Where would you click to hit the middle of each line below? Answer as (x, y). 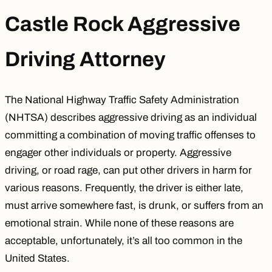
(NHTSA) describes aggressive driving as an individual (131, 117)
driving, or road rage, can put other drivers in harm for (128, 170)
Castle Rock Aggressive (123, 24)
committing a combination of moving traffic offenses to (130, 135)
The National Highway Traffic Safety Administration (122, 100)
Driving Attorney (85, 59)
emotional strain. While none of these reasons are (119, 223)
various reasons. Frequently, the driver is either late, (124, 188)
